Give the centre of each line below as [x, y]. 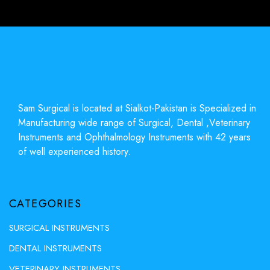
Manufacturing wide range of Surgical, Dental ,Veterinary [134, 122]
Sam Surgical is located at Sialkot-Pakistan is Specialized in [137, 108]
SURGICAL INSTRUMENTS [59, 228]
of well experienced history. [74, 151]
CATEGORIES [45, 203]
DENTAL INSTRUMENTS [55, 248]
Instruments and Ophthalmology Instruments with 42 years [134, 137]
